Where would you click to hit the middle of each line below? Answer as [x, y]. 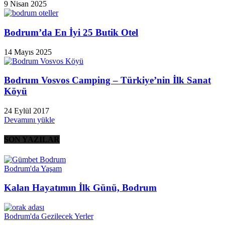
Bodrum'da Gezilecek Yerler [49, 216]
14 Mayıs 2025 [28, 52]
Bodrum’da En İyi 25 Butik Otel [71, 32]
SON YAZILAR [32, 140]
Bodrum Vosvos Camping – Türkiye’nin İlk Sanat [107, 80]
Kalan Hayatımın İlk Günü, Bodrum [80, 188]
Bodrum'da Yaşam [33, 168]
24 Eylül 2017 [27, 111]
